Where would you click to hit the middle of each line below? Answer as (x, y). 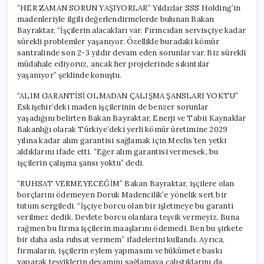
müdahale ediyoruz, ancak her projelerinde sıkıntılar (113, 64)
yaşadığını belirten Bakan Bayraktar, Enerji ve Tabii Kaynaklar (132, 118)
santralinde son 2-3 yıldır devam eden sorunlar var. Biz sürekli (132, 52)
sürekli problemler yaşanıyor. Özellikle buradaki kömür (118, 41)
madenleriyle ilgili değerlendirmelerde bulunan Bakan (116, 19)
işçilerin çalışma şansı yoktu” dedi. (81, 163)
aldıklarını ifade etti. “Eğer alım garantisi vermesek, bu (118, 151)
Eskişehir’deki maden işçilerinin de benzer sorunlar (113, 107)
